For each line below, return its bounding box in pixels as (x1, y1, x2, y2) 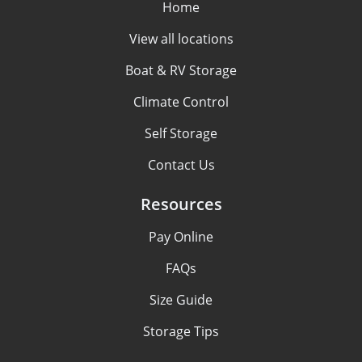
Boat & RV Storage (125, 61, 237, 80)
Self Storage (145, 124, 217, 143)
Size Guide (149, 291, 213, 309)
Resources (140, 193, 222, 216)
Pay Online (149, 228, 213, 246)
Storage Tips (143, 322, 219, 341)
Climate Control (133, 93, 229, 112)
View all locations (128, 30, 234, 48)
